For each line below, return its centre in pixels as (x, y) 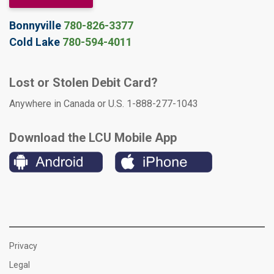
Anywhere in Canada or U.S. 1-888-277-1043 (104, 103)
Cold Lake (36, 42)
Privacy (23, 246)
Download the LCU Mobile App (93, 137)
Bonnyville (36, 25)
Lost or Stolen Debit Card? (83, 82)
